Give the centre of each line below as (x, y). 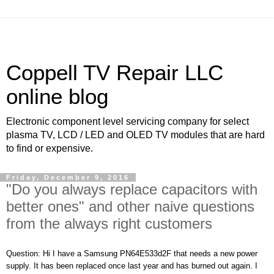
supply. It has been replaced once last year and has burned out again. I (132, 265)
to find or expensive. (50, 148)
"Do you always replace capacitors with (132, 189)
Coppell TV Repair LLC (115, 73)
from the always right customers (109, 224)
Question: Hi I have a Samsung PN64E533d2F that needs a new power (132, 253)
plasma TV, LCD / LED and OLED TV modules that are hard (135, 135)
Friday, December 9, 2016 (68, 177)
